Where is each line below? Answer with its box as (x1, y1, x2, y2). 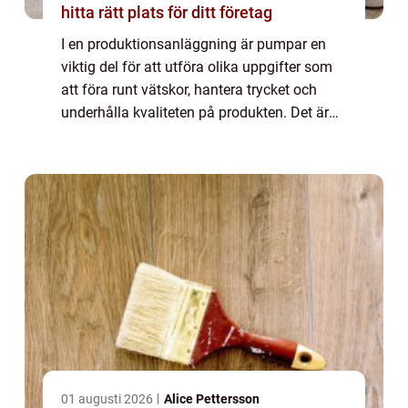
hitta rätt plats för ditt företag (61, 3, 272, 23)
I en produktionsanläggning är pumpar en (61, 36, 326, 54)
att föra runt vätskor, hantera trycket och (61, 81, 317, 99)
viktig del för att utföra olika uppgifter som (61, 58, 332, 76)
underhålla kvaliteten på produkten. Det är (61, 104, 329, 122)
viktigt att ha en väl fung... (61, 127, 228, 145)
